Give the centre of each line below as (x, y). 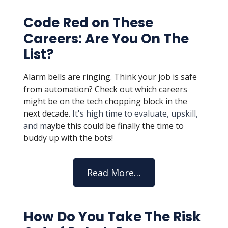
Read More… (114, 173)
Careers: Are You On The (106, 39)
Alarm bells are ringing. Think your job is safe (110, 77)
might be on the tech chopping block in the (105, 101)
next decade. (47, 113)
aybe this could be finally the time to (115, 126)
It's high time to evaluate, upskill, (134, 113)
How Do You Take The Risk (112, 217)
